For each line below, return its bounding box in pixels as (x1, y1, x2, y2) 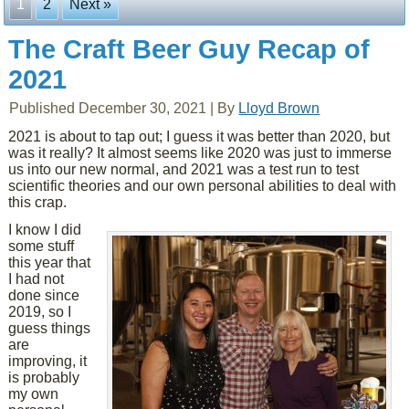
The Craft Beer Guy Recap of (8, 35, 371, 64)
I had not (8, 271, 65, 287)
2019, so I (8, 304, 72, 320)
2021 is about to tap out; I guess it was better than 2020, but (8, 129, 391, 144)
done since (8, 288, 80, 303)
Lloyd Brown (238, 100, 320, 116)
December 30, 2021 (79, 100, 207, 116)
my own (8, 386, 59, 402)
